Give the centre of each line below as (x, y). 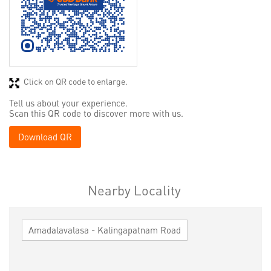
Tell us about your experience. (68, 103)
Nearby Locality (134, 190)
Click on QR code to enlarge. (76, 81)
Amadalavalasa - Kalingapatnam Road (105, 230)
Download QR (45, 137)
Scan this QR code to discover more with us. (96, 113)
